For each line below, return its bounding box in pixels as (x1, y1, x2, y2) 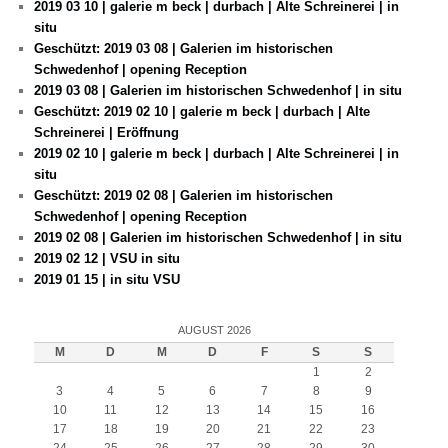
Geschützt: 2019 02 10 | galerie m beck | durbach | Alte (34, 104, 371, 120)
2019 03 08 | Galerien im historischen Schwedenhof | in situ (34, 83, 403, 99)
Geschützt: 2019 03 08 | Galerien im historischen (34, 41, 334, 57)
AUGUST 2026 (177, 323, 251, 336)
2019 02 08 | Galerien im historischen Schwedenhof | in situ (34, 230, 403, 246)
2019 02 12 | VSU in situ (34, 251, 181, 267)
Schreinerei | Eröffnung (34, 125, 180, 141)
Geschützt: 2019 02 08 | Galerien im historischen (34, 188, 334, 204)
